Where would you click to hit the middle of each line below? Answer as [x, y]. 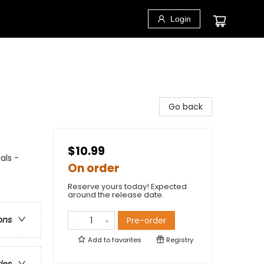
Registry [179, 240]
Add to [99, 240]
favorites [127, 240]
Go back [186, 107]
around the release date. [116, 195]
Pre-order [146, 220]
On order [93, 168]
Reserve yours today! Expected [127, 187]
